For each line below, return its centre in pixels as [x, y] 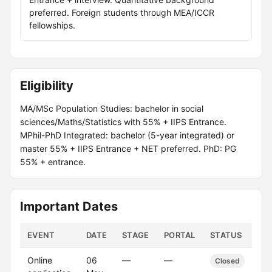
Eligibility [47, 86]
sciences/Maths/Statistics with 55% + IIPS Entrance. [123, 122]
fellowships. [52, 25]
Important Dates [69, 206]
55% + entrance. [53, 162]
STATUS [226, 235]
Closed [227, 261]
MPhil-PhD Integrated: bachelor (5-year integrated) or [127, 135]
